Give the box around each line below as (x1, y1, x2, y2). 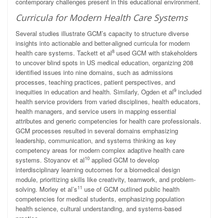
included (176, 87, 201, 97)
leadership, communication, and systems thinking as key (16, 136, 176, 145)
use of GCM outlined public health (82, 184, 180, 194)
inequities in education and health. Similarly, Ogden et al (16, 87, 174, 97)
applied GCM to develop (90, 155, 159, 165)
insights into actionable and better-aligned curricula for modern (16, 38, 190, 48)
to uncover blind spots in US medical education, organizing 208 (16, 58, 193, 68)
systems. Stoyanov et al (16, 155, 85, 165)
